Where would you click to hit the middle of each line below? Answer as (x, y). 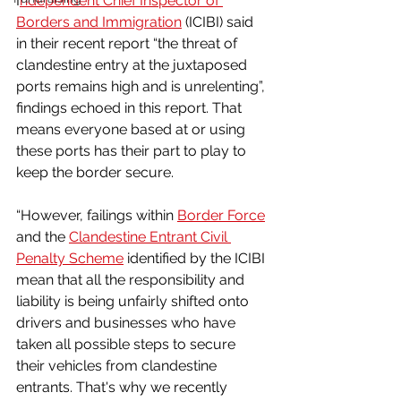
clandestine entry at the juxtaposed (133, 64)
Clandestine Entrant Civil (150, 236)
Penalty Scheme (70, 258)
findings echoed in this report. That (131, 107)
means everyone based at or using (132, 129)
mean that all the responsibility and (132, 279)
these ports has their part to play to (133, 150)
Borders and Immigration (99, 21)
